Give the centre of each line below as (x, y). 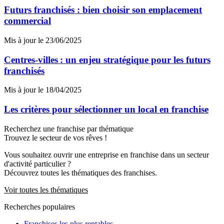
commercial (27, 21)
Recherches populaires (39, 206)
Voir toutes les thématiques (46, 189)
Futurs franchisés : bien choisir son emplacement (103, 10)
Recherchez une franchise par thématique (69, 128)
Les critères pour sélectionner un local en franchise (106, 109)
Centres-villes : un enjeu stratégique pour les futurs (107, 59)
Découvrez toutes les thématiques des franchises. (80, 172)
